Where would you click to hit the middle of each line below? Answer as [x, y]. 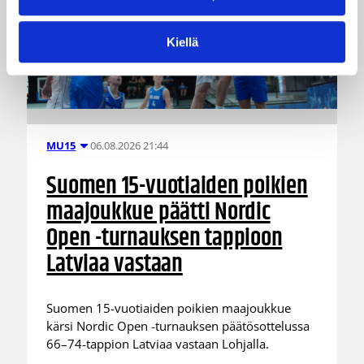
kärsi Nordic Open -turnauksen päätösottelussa [178, 325]
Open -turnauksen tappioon [165, 239]
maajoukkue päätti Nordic [158, 213]
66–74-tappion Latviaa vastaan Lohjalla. [158, 343]
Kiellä [182, 42]
